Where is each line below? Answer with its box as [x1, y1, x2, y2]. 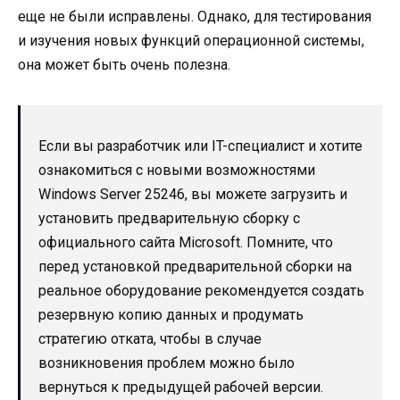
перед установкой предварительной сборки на [38, 257, 352, 275]
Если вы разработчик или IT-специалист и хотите [38, 137, 362, 154]
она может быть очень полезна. [18, 55, 230, 73]
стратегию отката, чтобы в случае [38, 329, 262, 347]
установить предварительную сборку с [38, 209, 300, 227]
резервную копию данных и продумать [38, 305, 304, 323]
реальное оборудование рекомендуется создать [38, 281, 364, 299]
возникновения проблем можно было [38, 354, 295, 371]
